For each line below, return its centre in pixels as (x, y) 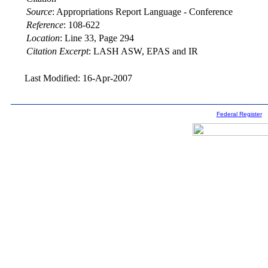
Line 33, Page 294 (99, 38)
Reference (45, 25)
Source (39, 12)
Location (43, 38)
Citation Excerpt (57, 51)
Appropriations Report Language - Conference (144, 12)
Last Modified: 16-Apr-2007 (78, 78)
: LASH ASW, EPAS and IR (143, 51)
